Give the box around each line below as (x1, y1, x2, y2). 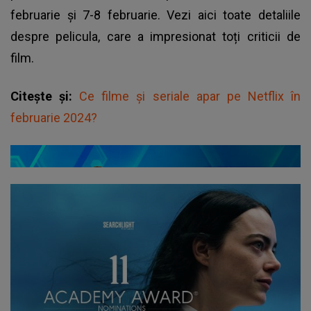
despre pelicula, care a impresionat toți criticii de (10, 28, 301, 44)
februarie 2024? (10, 110, 97, 125)
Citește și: (10, 88, 80, 103)
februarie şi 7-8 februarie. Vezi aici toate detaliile (10, 7, 301, 22)
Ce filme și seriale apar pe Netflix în (79, 88, 301, 103)
